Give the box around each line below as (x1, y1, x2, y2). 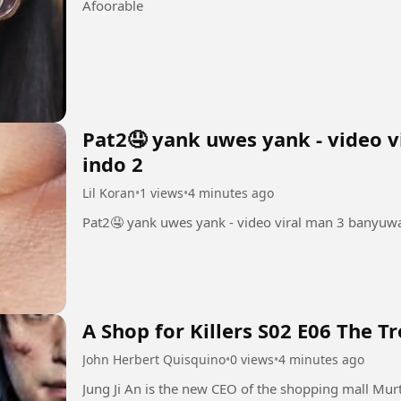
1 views (140, 184, 183, 202)
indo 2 (82, 150, 143, 178)
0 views (230, 350, 274, 368)
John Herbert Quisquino (82, 350, 226, 368)
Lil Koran (82, 184, 135, 202)
